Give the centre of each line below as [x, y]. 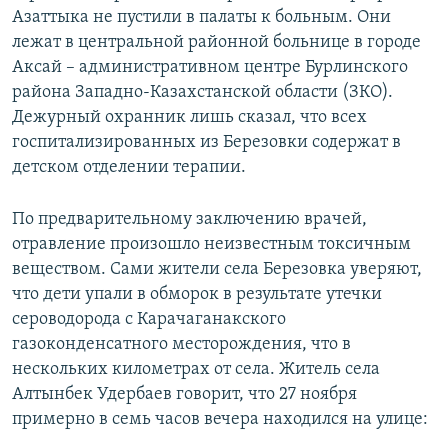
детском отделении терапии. [129, 168]
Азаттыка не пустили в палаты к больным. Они [201, 18]
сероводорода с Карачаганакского [149, 320]
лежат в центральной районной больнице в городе [216, 43]
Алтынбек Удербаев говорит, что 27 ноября [184, 395]
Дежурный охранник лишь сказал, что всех [189, 118]
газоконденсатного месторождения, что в [181, 345]
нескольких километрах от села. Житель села [196, 370]
